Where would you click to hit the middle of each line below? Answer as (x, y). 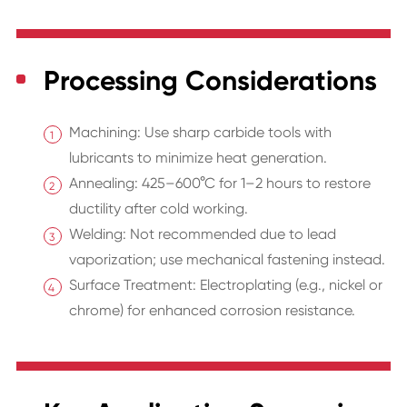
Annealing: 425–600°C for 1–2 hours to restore (219, 184)
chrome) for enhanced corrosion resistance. (212, 311)
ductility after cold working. (158, 209)
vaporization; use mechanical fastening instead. (227, 260)
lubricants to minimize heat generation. (198, 158)
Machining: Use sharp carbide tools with (200, 133)
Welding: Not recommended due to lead (202, 234)
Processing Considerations (210, 81)
